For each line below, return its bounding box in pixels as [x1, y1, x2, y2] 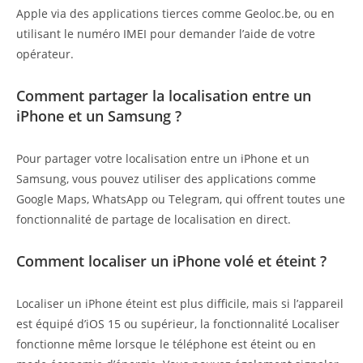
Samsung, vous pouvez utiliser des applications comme [16, 171, 316, 187]
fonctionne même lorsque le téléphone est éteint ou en [16, 336, 316, 352]
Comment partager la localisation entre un [16, 86, 311, 106]
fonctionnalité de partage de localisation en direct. [16, 211, 291, 228]
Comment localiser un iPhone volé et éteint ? [16, 251, 327, 271]
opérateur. [16, 46, 74, 62]
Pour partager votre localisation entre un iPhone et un [16, 151, 310, 167]
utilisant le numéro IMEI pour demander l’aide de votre [16, 26, 315, 42]
